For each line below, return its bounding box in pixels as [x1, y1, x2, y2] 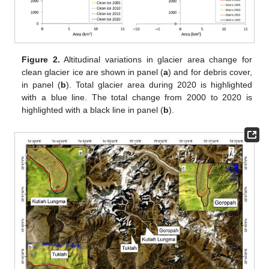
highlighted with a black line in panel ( [22, 105, 164, 115]
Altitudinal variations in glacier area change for [59, 55, 252, 65]
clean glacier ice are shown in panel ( [22, 67, 164, 77]
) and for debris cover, [168, 67, 252, 77]
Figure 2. [22, 55, 60, 65]
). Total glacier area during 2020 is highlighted [66, 80, 252, 90]
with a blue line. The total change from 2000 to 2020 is [22, 92, 252, 103]
